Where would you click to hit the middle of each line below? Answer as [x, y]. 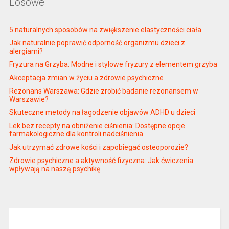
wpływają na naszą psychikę [54, 168]
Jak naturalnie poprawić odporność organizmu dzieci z [97, 43]
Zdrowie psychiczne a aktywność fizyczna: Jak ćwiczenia [101, 160]
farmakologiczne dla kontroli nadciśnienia [76, 134]
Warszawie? [29, 99]
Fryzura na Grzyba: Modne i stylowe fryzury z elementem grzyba [113, 64]
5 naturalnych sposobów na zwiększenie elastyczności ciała [105, 29]
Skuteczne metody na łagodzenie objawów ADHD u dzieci [102, 112]
